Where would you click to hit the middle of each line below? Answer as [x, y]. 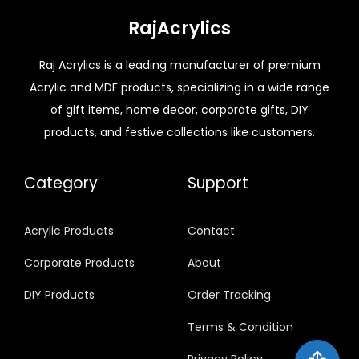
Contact [211, 230]
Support [218, 183]
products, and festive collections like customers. [179, 132]
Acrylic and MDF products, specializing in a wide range [179, 87]
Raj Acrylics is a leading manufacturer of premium [179, 65]
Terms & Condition [240, 327]
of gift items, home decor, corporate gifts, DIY [179, 109]
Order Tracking [229, 294]
